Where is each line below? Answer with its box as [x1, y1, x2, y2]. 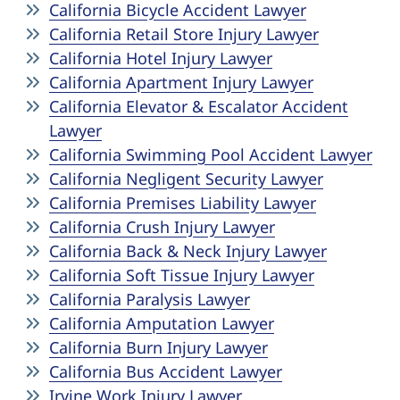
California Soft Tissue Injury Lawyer [49, 264, 314, 286]
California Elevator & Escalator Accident [49, 96, 348, 117]
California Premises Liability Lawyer [49, 192, 316, 213]
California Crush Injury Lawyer [49, 216, 275, 237]
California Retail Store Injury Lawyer [49, 23, 319, 45]
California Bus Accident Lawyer [49, 361, 282, 382]
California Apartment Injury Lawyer [49, 71, 313, 93]
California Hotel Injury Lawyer [49, 47, 272, 69]
